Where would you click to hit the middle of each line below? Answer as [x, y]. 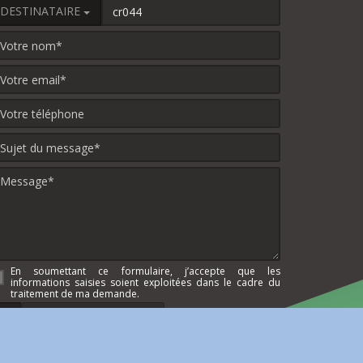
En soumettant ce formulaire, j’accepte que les [145, 271]
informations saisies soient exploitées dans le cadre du [145, 283]
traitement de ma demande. [75, 294]
